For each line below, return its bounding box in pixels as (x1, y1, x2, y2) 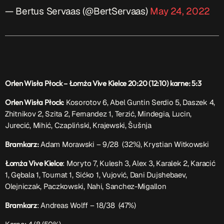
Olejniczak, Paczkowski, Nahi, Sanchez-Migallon (5, 181, 166, 191)
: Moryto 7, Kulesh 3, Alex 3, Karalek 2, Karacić (62, 158, 215, 168)
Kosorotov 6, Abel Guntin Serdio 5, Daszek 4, (64, 97, 215, 107)
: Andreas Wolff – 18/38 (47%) (36, 200, 136, 210)
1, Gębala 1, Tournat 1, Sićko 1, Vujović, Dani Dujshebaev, (5, 170, 187, 180)
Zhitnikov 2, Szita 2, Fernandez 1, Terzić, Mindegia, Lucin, (5, 109, 192, 119)
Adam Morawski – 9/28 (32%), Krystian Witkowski (38, 139, 209, 149)
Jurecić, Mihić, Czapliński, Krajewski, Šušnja (5, 120, 151, 130)
